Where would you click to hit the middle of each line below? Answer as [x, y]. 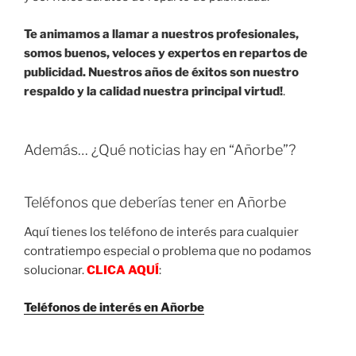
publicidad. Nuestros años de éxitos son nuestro [161, 72]
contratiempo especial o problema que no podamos [168, 252]
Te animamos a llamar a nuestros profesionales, [161, 34]
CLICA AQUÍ [123, 271]
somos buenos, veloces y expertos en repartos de [166, 53]
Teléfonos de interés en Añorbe [114, 307]
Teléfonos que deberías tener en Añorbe [155, 202]
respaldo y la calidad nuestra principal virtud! [153, 91]
